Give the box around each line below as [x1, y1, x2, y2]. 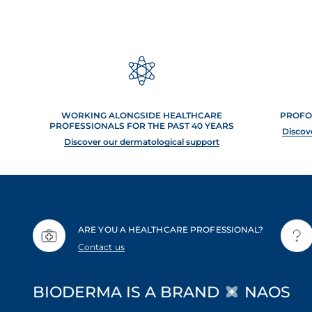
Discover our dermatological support [63, 136, 219, 147]
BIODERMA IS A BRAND [33, 283, 224, 302]
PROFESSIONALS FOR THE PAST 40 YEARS [49, 120, 234, 131]
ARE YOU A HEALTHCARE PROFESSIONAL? [78, 224, 264, 235]
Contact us [78, 242, 125, 252]
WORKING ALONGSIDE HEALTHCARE [61, 110, 222, 120]
